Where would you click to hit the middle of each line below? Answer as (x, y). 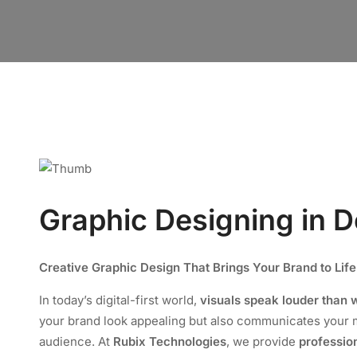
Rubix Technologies (170, 341)
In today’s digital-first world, (120, 300)
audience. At (76, 341)
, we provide (263, 341)
